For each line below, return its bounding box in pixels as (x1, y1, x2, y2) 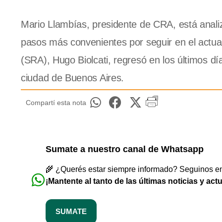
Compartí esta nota (26, 99, 86, 107)
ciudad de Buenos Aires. (21, 72, 124, 84)
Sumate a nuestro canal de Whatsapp (46, 144, 204, 155)
